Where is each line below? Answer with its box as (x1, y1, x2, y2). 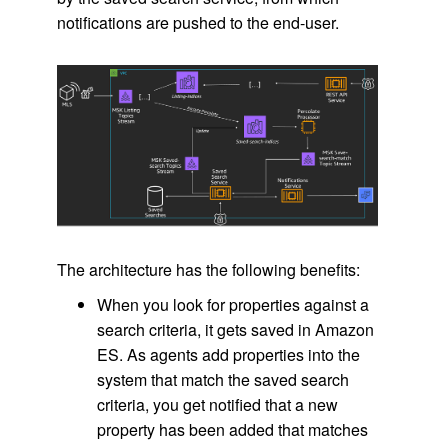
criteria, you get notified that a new (96, 393, 338, 417)
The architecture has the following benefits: (56, 258, 360, 282)
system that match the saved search (96, 368, 349, 392)
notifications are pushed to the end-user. (56, 11, 339, 35)
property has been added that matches (96, 418, 368, 442)
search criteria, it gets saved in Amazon (96, 318, 374, 342)
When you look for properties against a (96, 293, 369, 317)
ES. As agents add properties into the (96, 343, 360, 367)
